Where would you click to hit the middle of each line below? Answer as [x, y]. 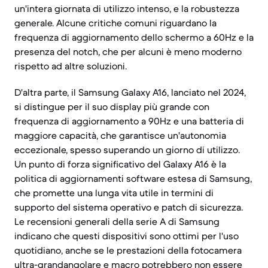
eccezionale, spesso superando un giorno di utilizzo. [127, 150]
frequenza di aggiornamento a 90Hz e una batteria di [129, 121]
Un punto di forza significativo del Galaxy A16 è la [120, 164]
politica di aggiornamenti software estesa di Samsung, [133, 178]
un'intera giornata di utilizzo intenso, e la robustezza [127, 8]
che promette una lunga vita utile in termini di [114, 193]
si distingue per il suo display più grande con [112, 106]
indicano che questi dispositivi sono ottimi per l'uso [127, 236]
